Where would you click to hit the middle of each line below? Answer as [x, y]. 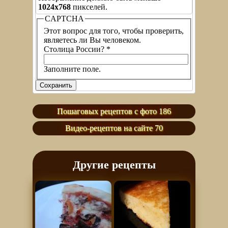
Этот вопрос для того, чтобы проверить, [114, 31]
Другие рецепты [114, 164]
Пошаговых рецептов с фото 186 [114, 111]
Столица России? [75, 49]
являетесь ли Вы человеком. [92, 40]
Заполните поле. [72, 69]
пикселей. [89, 7]
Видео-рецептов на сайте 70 [114, 128]
